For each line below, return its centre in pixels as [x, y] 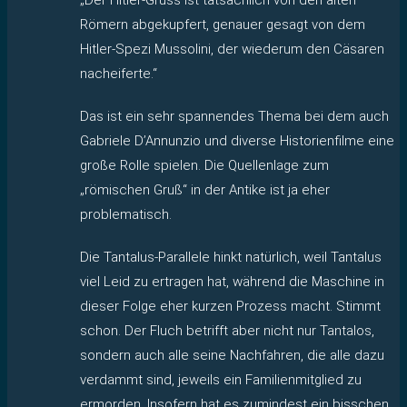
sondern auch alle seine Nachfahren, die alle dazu [232, 355]
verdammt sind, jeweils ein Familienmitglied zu [221, 379]
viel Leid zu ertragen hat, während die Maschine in [232, 281]
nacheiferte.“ [119, 73]
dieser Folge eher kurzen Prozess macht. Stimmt [230, 306]
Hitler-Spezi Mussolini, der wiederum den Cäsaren [232, 49]
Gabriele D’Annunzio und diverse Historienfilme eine [237, 140]
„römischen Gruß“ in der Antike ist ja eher [205, 189]
